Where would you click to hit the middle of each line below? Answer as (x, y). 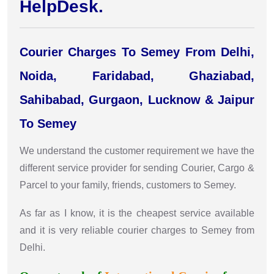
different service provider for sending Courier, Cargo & (137, 168)
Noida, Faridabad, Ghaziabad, (137, 76)
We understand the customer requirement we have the (137, 150)
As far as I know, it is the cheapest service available (137, 213)
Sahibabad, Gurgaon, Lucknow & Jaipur (137, 99)
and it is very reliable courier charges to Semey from (137, 230)
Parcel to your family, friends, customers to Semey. (128, 185)
